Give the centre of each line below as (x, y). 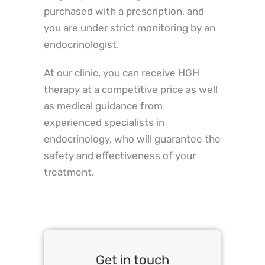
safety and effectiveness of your (120, 156)
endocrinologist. (81, 45)
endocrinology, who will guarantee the (132, 139)
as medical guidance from (103, 106)
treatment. (69, 172)
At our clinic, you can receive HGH (122, 73)
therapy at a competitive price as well (131, 90)
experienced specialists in (104, 123)
